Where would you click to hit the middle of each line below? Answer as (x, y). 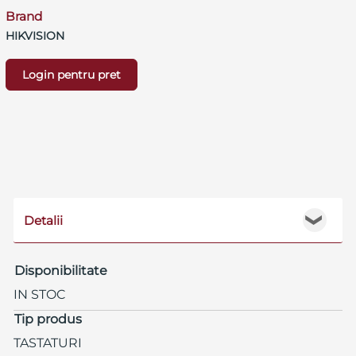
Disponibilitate (60, 270)
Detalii (43, 220)
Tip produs (48, 319)
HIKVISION (35, 35)
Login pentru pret (71, 74)
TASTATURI (47, 342)
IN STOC (39, 294)
